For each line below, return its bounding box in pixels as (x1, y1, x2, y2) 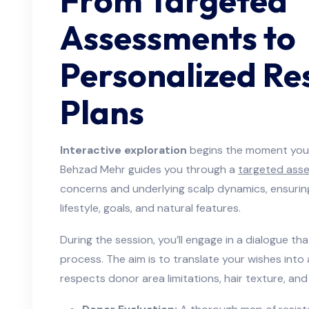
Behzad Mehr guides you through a (60, 162, 238, 177)
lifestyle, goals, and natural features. (60, 201, 241, 216)
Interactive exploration (60, 143, 187, 158)
